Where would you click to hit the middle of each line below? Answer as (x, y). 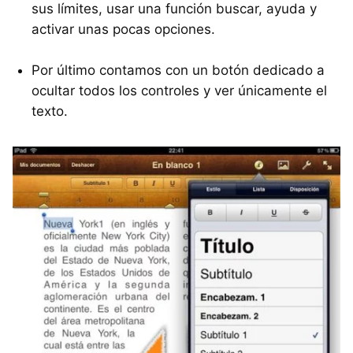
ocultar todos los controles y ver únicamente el (179, 91)
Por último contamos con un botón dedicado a (178, 71)
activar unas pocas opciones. (123, 30)
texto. (50, 111)
